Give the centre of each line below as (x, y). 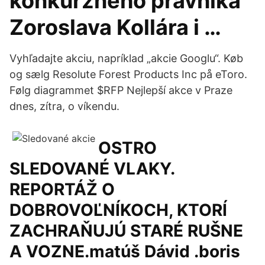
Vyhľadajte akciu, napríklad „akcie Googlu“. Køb (126, 58)
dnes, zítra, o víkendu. (64, 106)
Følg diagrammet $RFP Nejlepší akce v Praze (121, 90)
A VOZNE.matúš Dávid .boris (125, 251)
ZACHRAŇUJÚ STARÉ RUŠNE (126, 231)
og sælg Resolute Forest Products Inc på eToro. (128, 74)
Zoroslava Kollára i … (115, 27)
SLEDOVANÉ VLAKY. (92, 169)
